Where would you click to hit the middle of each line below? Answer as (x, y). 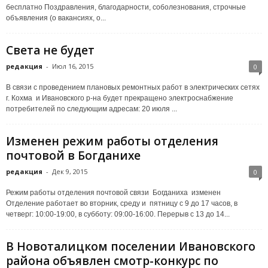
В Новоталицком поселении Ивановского (131, 246)
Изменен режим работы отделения (112, 141)
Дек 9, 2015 (70, 171)
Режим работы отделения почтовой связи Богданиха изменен (114, 192)
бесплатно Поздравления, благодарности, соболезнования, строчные (126, 7)
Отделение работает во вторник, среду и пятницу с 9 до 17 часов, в (122, 203)
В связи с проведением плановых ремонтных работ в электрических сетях (133, 87)
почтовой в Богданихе (73, 155)
